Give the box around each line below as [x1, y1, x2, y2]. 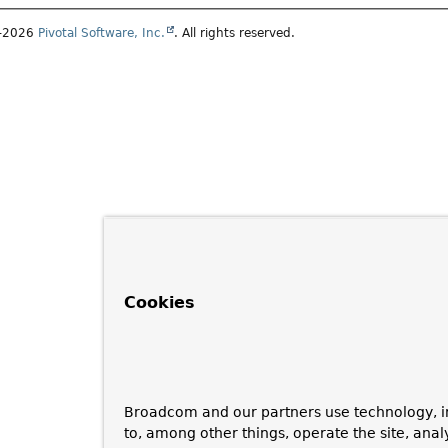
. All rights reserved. [174, 26, 296, 41]
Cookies [124, 293, 195, 312]
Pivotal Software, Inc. [38, 26, 166, 41]
